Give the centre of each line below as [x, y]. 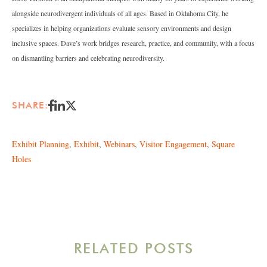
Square [223, 144]
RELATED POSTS [133, 248]
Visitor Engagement [173, 144]
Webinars [119, 144]
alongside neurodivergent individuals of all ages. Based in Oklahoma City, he [120, 13]
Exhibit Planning [41, 144]
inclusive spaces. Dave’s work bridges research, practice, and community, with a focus [133, 43]
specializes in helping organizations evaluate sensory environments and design [122, 28]
